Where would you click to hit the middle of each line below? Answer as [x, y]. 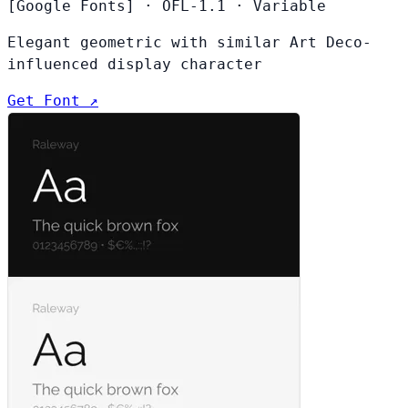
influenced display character [135, 64]
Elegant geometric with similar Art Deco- [189, 42]
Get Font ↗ [53, 100]
